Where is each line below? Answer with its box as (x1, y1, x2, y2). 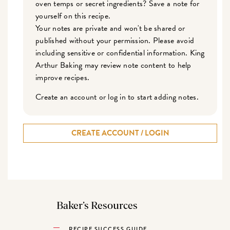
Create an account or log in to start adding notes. (35, 91, 199, 104)
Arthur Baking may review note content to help (35, 59, 191, 72)
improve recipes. (35, 71, 90, 84)
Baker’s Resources (56, 201, 138, 212)
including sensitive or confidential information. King (35, 47, 205, 60)
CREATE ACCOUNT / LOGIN (71, 127, 169, 139)
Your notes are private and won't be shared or (35, 22, 185, 35)
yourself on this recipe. (35, 10, 111, 23)
